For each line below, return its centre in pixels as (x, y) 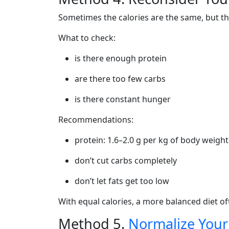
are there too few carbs (120, 79)
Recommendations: (96, 120)
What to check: (87, 38)
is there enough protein (121, 58)
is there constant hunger (123, 99)
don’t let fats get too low (122, 181)
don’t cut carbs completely (126, 161)
